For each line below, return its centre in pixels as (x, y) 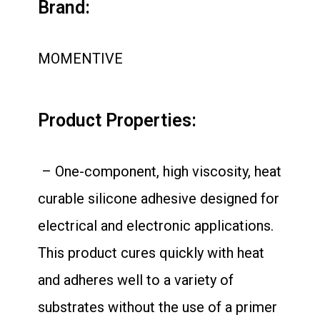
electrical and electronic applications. (156, 226)
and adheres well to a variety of (136, 280)
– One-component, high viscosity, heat (160, 171)
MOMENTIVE (80, 59)
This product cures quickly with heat (151, 253)
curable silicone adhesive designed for (159, 199)
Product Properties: (117, 120)
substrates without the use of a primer (157, 307)
